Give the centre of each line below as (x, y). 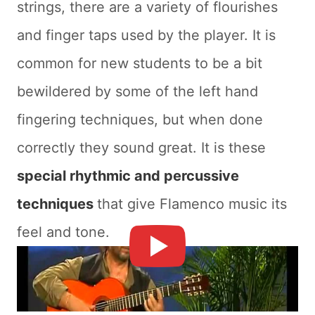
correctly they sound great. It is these (141, 148)
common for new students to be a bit (140, 64)
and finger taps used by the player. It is (146, 36)
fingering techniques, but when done (140, 120)
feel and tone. (63, 232)
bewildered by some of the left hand (137, 92)
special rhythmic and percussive (128, 176)
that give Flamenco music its (192, 204)
